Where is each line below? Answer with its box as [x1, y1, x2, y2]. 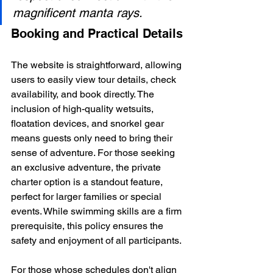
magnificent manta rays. [13, 5, 143, 21]
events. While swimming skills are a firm [11, 205, 184, 218]
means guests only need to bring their [11, 132, 175, 144]
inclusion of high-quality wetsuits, [11, 103, 156, 115]
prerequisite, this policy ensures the [11, 220, 166, 232]
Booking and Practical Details [11, 26, 183, 41]
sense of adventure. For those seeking [11, 147, 177, 159]
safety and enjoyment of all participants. [11, 235, 182, 247]
